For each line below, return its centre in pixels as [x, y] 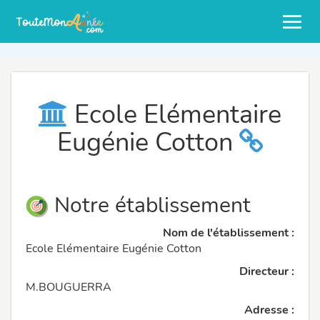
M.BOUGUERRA [69, 287]
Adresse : [269, 310]
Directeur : [267, 272]
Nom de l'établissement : [229, 233]
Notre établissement [150, 205]
